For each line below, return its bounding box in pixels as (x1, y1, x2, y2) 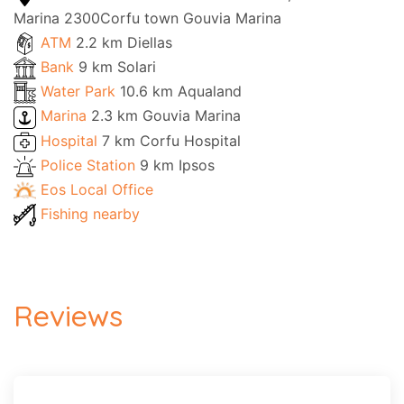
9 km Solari (78, 58, 156, 77)
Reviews (14, 298, 123, 335)
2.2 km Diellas (76, 32, 172, 51)
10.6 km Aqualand (120, 82, 242, 101)
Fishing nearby (41, 204, 140, 223)
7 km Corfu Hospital (102, 131, 241, 150)
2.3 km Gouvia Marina (91, 106, 241, 125)
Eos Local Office (41, 179, 153, 198)
